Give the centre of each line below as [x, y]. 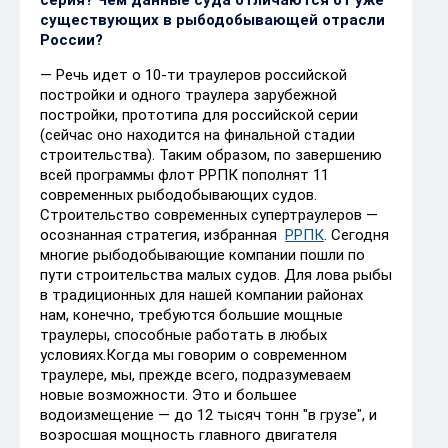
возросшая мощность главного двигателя [188, 434]
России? [71, 39]
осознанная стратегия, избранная [162, 234]
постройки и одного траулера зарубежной [188, 94]
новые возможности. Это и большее [168, 394]
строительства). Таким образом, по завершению [211, 154]
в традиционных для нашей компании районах [201, 294]
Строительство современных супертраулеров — [209, 214]
